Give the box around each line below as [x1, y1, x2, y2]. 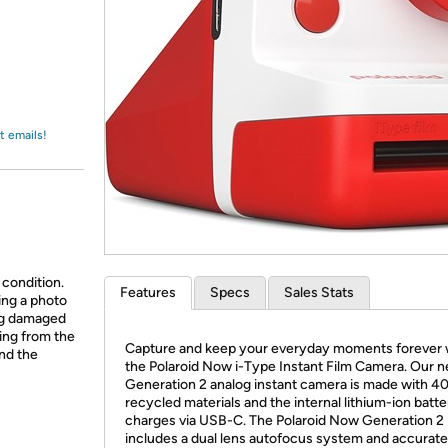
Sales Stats [284, 284, 354, 301]
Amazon [38, 25, 91, 43]
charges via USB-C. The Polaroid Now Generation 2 [125, 412, 444, 429]
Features [120, 284, 176, 301]
